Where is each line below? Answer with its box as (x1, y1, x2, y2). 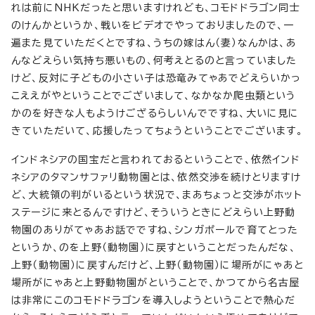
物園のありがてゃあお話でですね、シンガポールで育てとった (11, 225, 299, 235)
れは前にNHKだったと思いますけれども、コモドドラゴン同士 (11, 3, 300, 13)
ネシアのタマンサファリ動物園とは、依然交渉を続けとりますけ (11, 172, 301, 182)
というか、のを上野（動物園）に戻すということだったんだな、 (11, 243, 296, 252)
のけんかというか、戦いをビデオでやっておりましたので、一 (11, 20, 295, 30)
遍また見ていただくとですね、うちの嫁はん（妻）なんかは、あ (11, 38, 297, 48)
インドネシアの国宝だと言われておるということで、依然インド (11, 155, 300, 165)
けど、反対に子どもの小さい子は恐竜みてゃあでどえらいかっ (11, 73, 302, 83)
